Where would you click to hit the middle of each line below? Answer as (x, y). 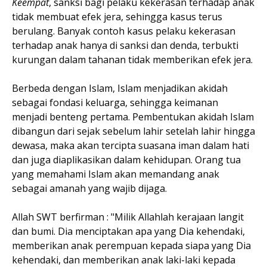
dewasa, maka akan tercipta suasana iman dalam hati (131, 145)
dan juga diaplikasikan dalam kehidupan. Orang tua (126, 159)
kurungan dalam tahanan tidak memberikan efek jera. (132, 59)
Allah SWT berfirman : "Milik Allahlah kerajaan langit (128, 217)
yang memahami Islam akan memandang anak (116, 174)
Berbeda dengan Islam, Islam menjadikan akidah (120, 88)
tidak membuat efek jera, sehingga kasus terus (117, 16)
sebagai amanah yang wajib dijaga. (89, 188)
